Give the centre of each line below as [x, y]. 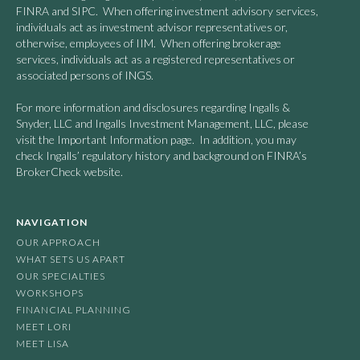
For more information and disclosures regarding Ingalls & [153, 108]
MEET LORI [44, 327]
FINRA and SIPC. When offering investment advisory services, [167, 11]
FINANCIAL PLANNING [74, 310]
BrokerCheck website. [70, 172]
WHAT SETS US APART [71, 260]
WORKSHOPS [50, 293]
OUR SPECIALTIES [61, 276]
